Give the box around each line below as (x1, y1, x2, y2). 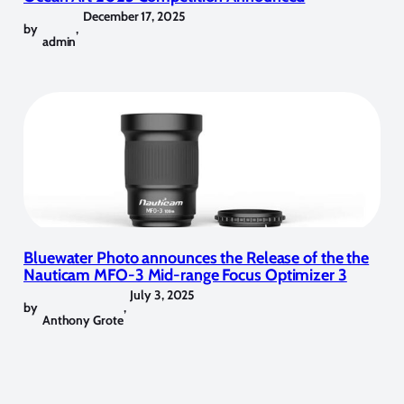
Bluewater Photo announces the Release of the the (23, 247, 370, 268)
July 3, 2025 (130, 286, 196, 303)
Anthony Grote (41, 311, 124, 328)
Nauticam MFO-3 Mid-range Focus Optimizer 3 (23, 264, 347, 285)
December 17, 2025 (83, 8, 186, 25)
